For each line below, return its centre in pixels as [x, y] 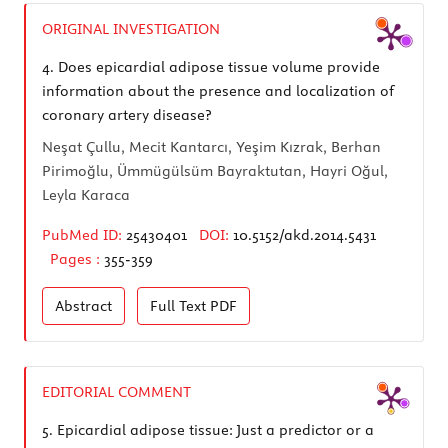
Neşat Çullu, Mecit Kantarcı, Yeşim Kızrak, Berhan [211, 146]
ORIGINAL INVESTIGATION [131, 28]
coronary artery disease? [126, 114]
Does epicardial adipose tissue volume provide [217, 66]
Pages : [77, 258]
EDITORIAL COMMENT [116, 391]
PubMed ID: [82, 234]
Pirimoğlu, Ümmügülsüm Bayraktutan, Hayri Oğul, [215, 170]
